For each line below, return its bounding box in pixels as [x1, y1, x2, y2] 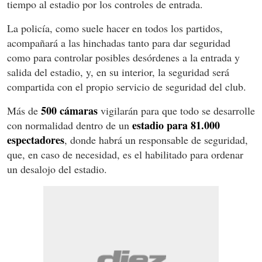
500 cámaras [41, 102, 98, 118]
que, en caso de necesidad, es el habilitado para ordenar [7, 147, 243, 161]
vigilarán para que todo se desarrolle [98, 103, 255, 118]
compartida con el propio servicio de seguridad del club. [7, 79, 246, 94]
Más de [7, 103, 41, 118]
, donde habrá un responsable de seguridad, [64, 132, 248, 147]
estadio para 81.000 [132, 117, 220, 133]
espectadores [7, 132, 64, 147]
